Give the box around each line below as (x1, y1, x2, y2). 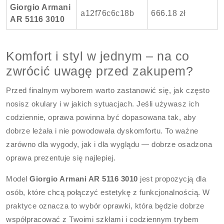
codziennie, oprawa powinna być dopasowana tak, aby (6, 113, 196, 121)
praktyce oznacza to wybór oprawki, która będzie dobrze (6, 201, 204, 210)
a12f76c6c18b (80, 9, 134, 17)
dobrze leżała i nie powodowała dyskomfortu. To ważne (6, 126, 198, 135)
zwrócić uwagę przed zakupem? (6, 64, 193, 78)
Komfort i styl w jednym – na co (6, 49, 189, 63)
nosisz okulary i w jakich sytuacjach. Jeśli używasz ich (6, 99, 199, 108)
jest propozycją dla (137, 174, 206, 183)
